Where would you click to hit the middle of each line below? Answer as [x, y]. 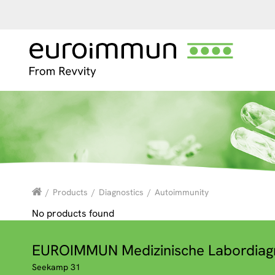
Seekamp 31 [56, 267]
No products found [73, 214]
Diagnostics [121, 192]
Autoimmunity [182, 192]
